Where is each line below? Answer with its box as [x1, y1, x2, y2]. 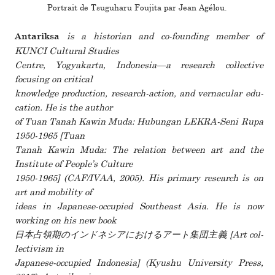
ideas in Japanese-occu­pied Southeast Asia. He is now [15, 201, 263, 211]
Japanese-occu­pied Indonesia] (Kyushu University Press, [15, 258, 263, 268]
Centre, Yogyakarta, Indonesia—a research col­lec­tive [15, 60, 263, 70]
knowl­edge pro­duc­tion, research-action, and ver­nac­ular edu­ [15, 88, 263, 98]
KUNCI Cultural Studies [15, 46, 119, 56]
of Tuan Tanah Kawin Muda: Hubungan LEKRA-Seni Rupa [15, 117, 263, 126]
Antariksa [15, 32, 67, 41]
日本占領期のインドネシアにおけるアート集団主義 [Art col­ [15, 230, 263, 239]
